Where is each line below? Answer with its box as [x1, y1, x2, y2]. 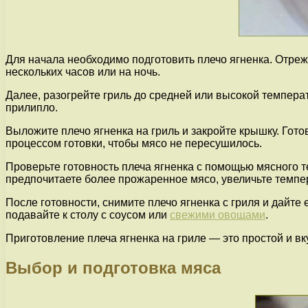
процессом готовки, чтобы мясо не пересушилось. [5, 137, 262, 150]
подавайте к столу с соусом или [5, 209, 170, 221]
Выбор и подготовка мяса [5, 258, 221, 277]
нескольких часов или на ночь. [5, 66, 160, 78]
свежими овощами [170, 209, 265, 221]
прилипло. [5, 102, 58, 114]
